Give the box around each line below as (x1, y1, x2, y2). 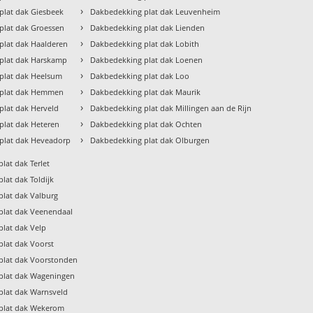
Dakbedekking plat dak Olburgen (90, 135, 210, 146)
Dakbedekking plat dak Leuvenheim (90, 6, 221, 17)
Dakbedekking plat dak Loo (90, 71, 190, 82)
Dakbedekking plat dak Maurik (90, 87, 201, 98)
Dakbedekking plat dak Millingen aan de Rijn (90, 103, 252, 114)
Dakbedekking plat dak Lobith (90, 38, 200, 50)
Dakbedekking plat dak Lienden (90, 22, 205, 34)
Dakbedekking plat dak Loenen (90, 54, 203, 66)
